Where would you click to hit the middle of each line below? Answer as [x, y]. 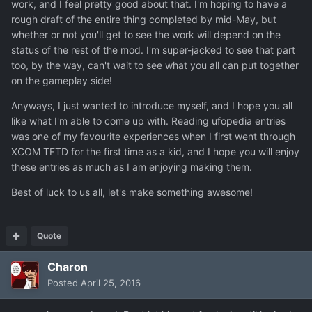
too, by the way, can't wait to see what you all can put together [155, 65]
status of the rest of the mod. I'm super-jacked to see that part [153, 50]
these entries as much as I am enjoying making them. [132, 167]
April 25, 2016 [111, 283]
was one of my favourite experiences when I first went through [153, 136]
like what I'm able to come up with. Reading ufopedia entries [148, 121]
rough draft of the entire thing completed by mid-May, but [144, 19]
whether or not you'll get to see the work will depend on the [146, 35]
